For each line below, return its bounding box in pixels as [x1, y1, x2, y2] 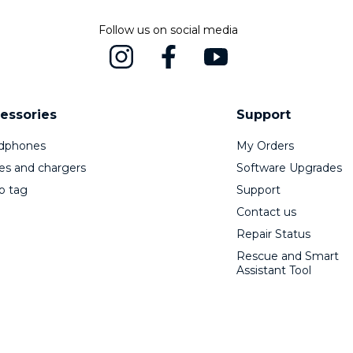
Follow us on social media [98, 23, 239, 37]
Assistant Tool [236, 263, 311, 277]
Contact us [236, 205, 296, 219]
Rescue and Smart [236, 249, 339, 263]
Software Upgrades [236, 161, 342, 175]
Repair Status [236, 227, 310, 241]
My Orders [236, 139, 294, 153]
